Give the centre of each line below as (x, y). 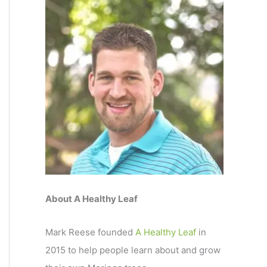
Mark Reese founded (90, 232)
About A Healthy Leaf (91, 199)
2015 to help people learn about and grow (133, 250)
